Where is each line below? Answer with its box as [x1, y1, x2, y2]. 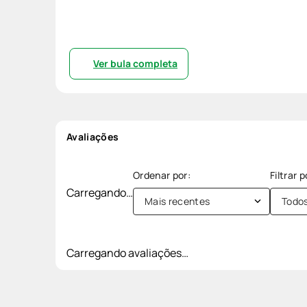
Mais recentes [145, 194, 210, 208]
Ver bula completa [93, 56, 177, 70]
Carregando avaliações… [66, 245, 188, 260]
